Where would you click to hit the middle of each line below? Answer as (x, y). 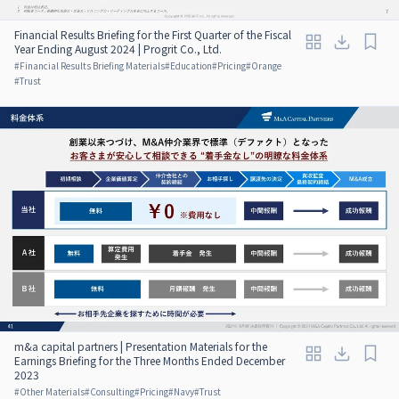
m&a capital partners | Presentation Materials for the (141, 346)
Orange (266, 65)
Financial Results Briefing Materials (92, 65)
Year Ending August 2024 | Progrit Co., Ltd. (118, 48)
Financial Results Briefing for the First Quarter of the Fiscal (153, 34)
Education (191, 65)
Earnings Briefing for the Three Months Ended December (150, 360)
